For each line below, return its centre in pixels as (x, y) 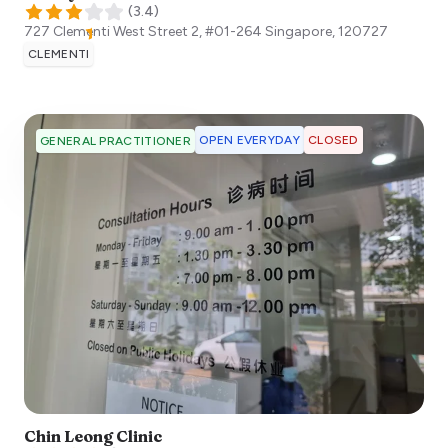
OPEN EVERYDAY (249, 140)
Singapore (298, 31)
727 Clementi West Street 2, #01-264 (143, 31)
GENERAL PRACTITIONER (115, 141)
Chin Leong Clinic (93, 436)
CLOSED (333, 140)
